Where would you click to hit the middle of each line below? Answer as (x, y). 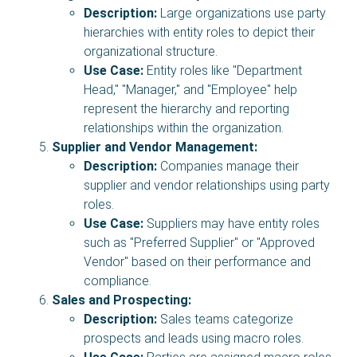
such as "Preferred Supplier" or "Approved (199, 242)
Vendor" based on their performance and (197, 261)
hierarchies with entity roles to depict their (199, 32)
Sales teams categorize (225, 319)
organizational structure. (151, 51)
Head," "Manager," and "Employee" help (190, 89)
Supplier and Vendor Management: (155, 147)
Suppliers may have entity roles (231, 223)
